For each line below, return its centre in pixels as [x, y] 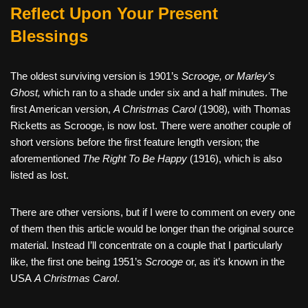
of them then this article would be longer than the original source [152, 229]
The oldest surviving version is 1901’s [96, 76]
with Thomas [262, 109]
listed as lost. [40, 175]
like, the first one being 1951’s [78, 262]
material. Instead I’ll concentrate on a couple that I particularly [146, 245]
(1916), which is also [234, 159]
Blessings [49, 36]
